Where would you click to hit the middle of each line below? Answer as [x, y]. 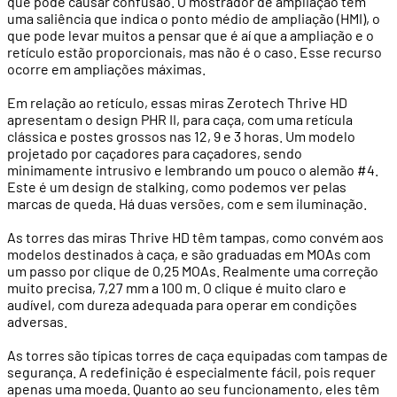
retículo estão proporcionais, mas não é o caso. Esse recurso [195, 52]
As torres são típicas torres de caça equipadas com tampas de [198, 355]
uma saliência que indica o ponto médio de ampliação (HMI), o [194, 19]
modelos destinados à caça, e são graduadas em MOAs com [189, 254]
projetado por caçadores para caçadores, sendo [155, 153]
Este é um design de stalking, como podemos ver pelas [177, 187]
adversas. [37, 322]
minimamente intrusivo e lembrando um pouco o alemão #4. [193, 170]
